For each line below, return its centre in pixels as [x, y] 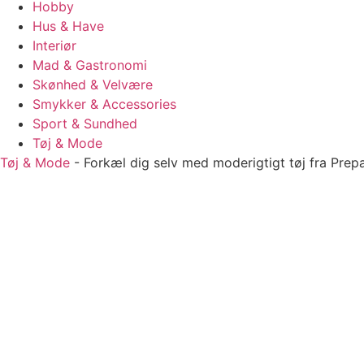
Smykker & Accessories [104, 104]
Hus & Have [68, 26]
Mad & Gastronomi [90, 65]
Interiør [54, 45]
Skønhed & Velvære [93, 84]
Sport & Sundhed [85, 123]
